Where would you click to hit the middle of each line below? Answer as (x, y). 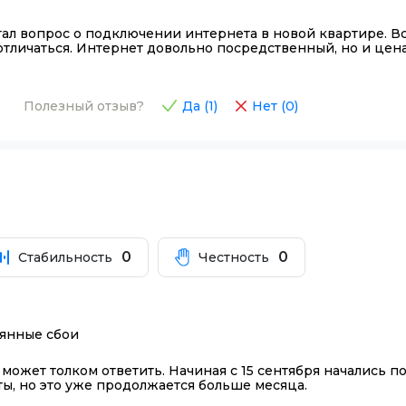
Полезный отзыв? (84, 106)
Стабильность (66, 257)
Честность (233, 257)
